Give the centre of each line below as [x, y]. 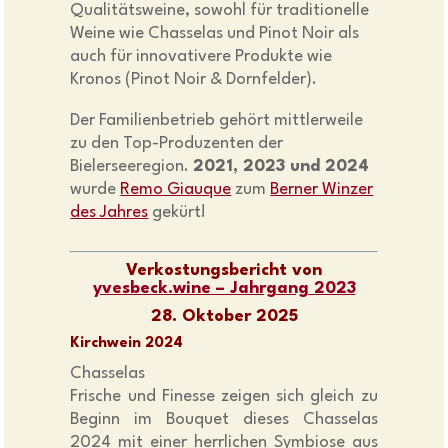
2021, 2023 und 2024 [281, 167]
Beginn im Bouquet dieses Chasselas [224, 420]
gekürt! [177, 213]
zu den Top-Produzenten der [177, 144]
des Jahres [109, 213]
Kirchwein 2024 [127, 344]
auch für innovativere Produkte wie [201, 57]
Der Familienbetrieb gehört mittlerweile [217, 121]
